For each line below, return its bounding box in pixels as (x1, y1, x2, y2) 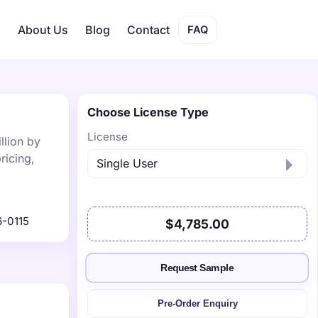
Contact (127, 23, 170, 37)
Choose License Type (87, 105, 209, 119)
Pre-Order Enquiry (157, 298, 238, 309)
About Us (18, 23, 68, 37)
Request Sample (160, 262, 234, 274)
